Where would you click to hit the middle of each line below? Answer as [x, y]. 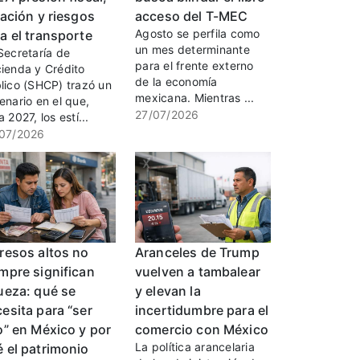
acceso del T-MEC [192, 16]
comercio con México [202, 330]
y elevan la [168, 291]
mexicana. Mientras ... [195, 98]
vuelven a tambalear [198, 272]
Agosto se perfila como [198, 34]
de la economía [176, 82]
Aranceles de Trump [197, 253]
